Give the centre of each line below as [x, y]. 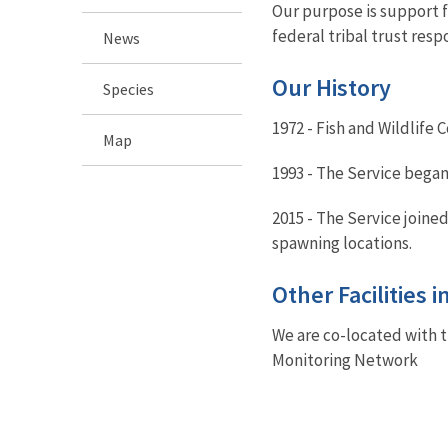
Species [128, 88]
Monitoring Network [345, 359]
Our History [331, 87]
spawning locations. [342, 242]
